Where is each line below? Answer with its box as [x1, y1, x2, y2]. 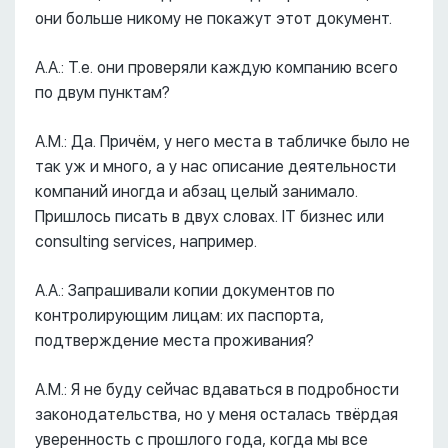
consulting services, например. [35, 232, 257, 251]
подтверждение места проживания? [35, 331, 314, 350]
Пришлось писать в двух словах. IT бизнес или [35, 207, 384, 226]
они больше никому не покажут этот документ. [35, 9, 392, 28]
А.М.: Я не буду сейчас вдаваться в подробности [35, 380, 399, 399]
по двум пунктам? [35, 83, 170, 102]
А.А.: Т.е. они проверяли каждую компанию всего [35, 58, 398, 77]
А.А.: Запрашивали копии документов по [35, 281, 335, 300]
